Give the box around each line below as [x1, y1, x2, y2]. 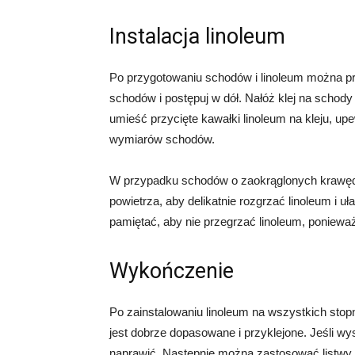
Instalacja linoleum [109, 24, 285, 49]
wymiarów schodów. [109, 132, 215, 146]
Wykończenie [109, 258, 234, 284]
